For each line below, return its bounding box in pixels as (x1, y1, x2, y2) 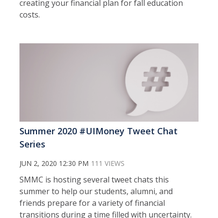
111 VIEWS (91, 158, 125, 168)
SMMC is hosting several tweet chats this (19, 174, 169, 185)
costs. (19, 9, 40, 20)
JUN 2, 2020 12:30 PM (19, 158, 89, 168)
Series (19, 138, 45, 150)
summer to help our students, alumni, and (19, 185, 173, 197)
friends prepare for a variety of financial (19, 197, 165, 208)
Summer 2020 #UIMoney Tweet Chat (19, 125, 178, 137)
